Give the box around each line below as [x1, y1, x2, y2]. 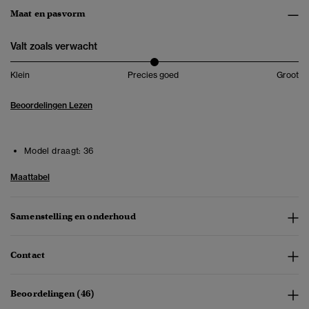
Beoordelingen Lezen [10, 100, 92, 111]
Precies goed [128, 70, 179, 81]
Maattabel [10, 172, 50, 183]
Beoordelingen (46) [10, 288, 95, 300]
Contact [10, 249, 45, 261]
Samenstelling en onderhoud [10, 210, 136, 223]
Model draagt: [24, 146, 81, 157]
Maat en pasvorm [10, 8, 86, 20]
